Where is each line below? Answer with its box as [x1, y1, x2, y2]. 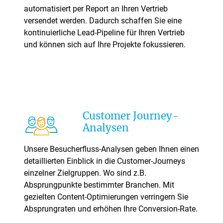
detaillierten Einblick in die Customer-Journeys [24, 156, 185, 166]
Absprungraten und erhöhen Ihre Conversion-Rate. [24, 204, 198, 214]
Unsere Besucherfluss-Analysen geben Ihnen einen [24, 144, 199, 154]
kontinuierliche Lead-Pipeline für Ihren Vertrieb [24, 27, 185, 37]
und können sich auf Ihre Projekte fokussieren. [24, 39, 186, 49]
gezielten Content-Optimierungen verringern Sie [24, 192, 188, 202]
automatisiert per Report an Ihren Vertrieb [24, 3, 168, 13]
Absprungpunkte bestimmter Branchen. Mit [24, 180, 174, 190]
